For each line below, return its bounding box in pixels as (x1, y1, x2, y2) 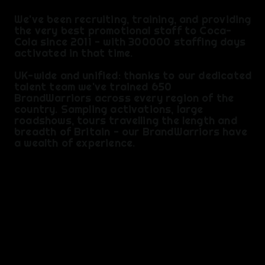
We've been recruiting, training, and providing (14, 12, 251, 27)
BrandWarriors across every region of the (14, 91, 234, 105)
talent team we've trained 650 (14, 80, 172, 94)
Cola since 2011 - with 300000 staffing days (14, 35, 245, 49)
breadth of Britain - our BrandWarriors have (14, 125, 247, 139)
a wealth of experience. (14, 136, 135, 150)
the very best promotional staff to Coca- (14, 24, 232, 38)
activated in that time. (14, 46, 133, 60)
